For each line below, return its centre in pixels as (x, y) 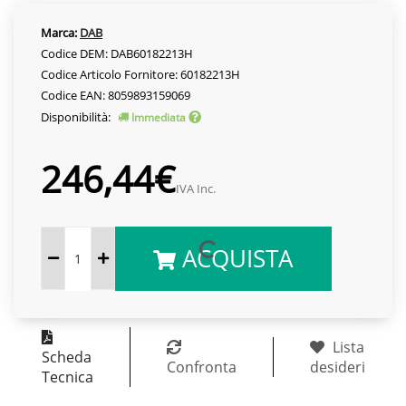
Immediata (159, 117)
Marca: (59, 32)
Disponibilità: (77, 116)
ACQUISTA (235, 258)
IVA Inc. (196, 188)
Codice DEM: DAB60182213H (117, 53)
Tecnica (67, 377)
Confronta (201, 367)
